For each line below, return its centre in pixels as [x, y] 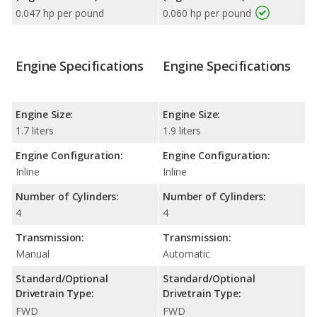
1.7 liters [35, 131]
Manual [33, 254]
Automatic [186, 254]
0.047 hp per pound [60, 13]
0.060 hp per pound [207, 13]
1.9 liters [182, 131]
